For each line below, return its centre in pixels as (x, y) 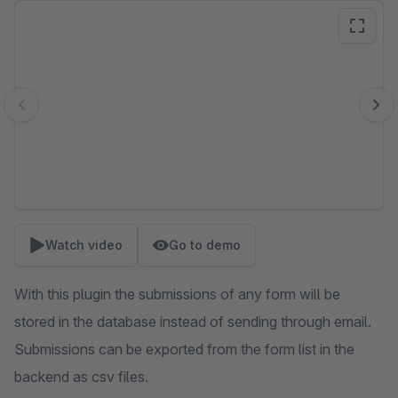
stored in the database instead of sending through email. (193, 322)
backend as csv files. (81, 377)
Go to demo (205, 245)
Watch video (84, 245)
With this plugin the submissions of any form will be (177, 294)
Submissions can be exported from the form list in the (184, 349)
